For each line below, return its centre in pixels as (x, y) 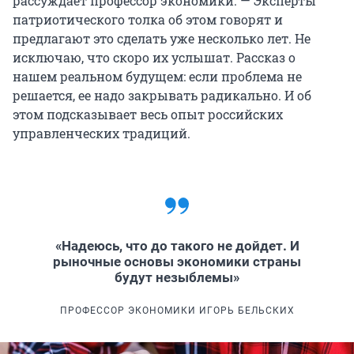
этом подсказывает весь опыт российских (148, 115)
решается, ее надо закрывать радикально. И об (162, 96)
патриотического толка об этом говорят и (148, 20)
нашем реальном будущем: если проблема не (157, 77)
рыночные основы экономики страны (177, 262)
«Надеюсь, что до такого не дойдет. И (177, 246)
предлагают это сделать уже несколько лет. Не (162, 39)
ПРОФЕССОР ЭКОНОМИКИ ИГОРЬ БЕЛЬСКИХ (177, 311)
